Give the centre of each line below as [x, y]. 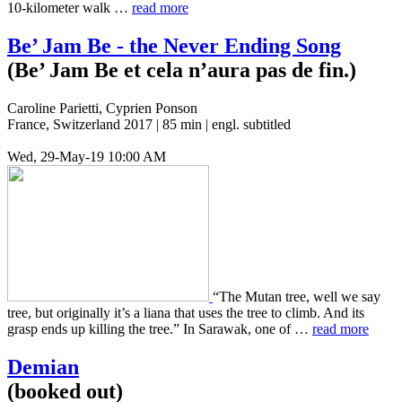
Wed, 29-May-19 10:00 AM [87, 156]
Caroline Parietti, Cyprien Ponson [102, 108]
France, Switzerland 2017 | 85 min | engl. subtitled [149, 124]
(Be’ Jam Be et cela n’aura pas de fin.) [182, 70]
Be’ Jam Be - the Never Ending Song [174, 45]
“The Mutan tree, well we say [297, 296]
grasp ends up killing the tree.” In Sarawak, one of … [160, 328]
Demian [43, 367]
